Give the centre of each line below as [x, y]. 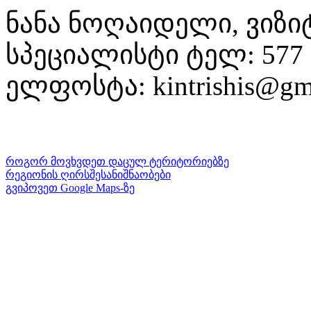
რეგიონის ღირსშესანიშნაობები [88, 174]
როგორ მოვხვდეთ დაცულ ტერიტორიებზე [117, 161]
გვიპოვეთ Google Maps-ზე [70, 187]
